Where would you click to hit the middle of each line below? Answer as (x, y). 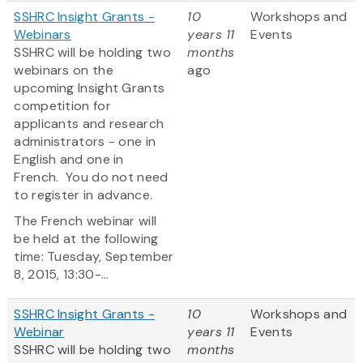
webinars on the (64, 70)
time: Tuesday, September (94, 257)
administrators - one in (85, 142)
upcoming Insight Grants (90, 88)
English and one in (69, 160)
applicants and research (89, 124)
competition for (62, 106)
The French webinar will (85, 221)
